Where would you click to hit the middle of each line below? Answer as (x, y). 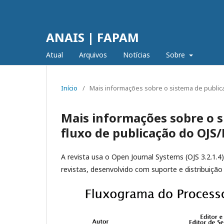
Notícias (136, 55)
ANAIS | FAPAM (92, 37)
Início (69, 88)
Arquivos (93, 55)
